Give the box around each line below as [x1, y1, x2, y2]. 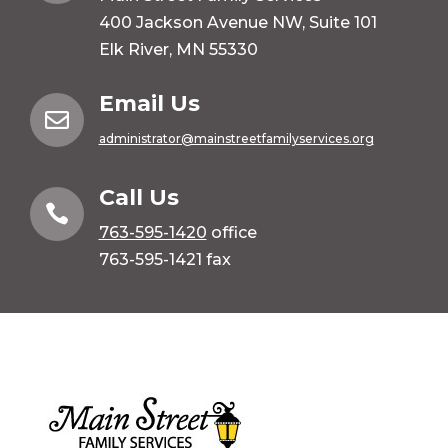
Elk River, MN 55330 [98, 40, 258, 60]
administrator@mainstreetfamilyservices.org [98, 131, 374, 147]
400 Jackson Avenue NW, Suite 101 [98, 13, 377, 33]
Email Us [98, 90, 200, 118]
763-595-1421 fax [98, 250, 231, 270]
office [206, 223, 257, 243]
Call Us [98, 184, 179, 212]
